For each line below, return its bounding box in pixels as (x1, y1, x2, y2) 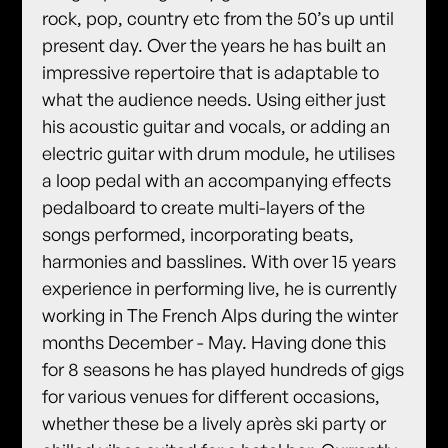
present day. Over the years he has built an (42, 33, 387, 56)
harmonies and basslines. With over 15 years (42, 249, 397, 272)
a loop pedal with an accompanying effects (42, 168, 392, 191)
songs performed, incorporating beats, (42, 222, 355, 245)
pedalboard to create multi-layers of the (42, 195, 366, 218)
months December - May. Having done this (42, 330, 387, 353)
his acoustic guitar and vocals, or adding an (42, 114, 391, 137)
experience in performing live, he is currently (42, 276, 398, 299)
